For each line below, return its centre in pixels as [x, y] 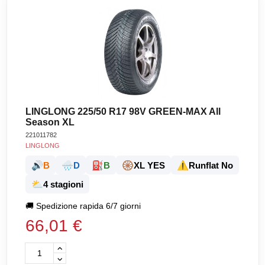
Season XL [50, 122]
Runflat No [211, 165]
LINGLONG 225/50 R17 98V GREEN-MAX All [123, 112]
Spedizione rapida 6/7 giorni [89, 206]
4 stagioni [64, 184]
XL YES [150, 165]
